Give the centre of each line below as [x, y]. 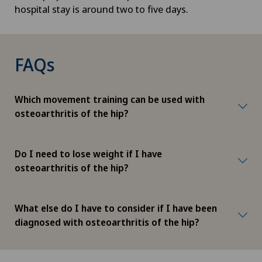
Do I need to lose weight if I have [88, 154]
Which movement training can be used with [110, 99]
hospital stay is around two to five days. [101, 9]
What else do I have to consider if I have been [116, 208]
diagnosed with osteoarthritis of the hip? [107, 222]
